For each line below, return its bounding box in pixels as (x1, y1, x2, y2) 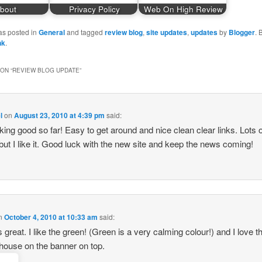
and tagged (64, 27, 105, 37)
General (38, 27, 65, 38)
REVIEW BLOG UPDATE (12, 65, 80, 74)
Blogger (228, 27, 255, 38)
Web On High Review (143, 3, 223, 15)
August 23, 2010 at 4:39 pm (14, 110, 105, 121)
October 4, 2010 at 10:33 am (4, 211, 98, 222)
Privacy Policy (68, 3, 120, 15)
